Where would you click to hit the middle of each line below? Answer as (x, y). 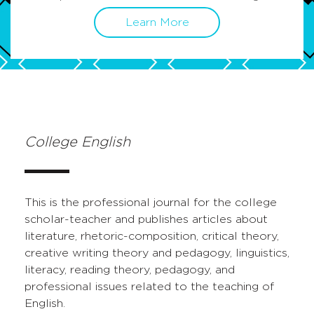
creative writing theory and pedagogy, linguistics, (157, 253)
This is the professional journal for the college (151, 203)
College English (77, 143)
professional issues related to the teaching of (149, 287)
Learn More (157, 23)
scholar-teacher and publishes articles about (146, 220)
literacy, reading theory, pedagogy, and (130, 270)
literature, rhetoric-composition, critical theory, (152, 237)
